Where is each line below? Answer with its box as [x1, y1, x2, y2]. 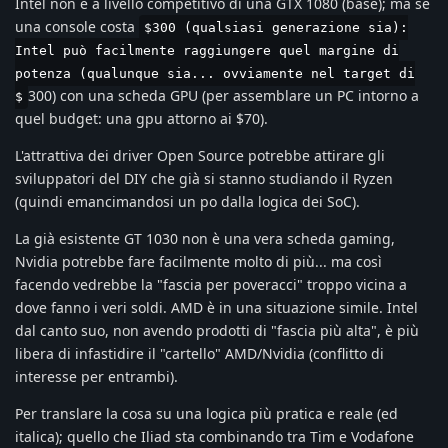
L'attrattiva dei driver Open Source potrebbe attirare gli [15, 145, 385, 165]
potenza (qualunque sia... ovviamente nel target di [15, 65, 415, 81]
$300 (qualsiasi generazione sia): [144, 19, 408, 35]
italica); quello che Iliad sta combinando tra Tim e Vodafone [15, 426, 414, 446]
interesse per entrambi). [15, 366, 178, 386]
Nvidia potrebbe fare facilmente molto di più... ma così [15, 251, 382, 271]
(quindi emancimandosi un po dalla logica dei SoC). [15, 191, 360, 211]
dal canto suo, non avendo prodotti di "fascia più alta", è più [15, 320, 419, 340]
